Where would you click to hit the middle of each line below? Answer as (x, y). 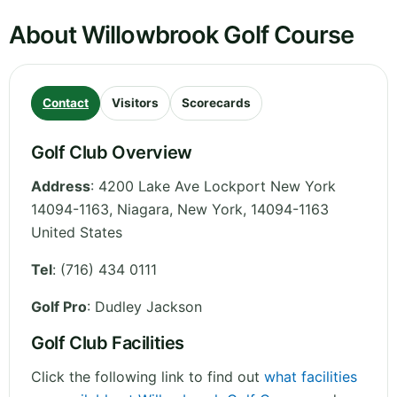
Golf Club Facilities (108, 343)
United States (77, 233)
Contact (66, 103)
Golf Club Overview (112, 153)
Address (61, 187)
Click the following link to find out (148, 377)
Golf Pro (59, 307)
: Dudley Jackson (144, 307)
